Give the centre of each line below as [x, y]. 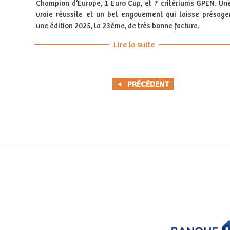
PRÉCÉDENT [149, 85]
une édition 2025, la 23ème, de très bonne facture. [118, 26]
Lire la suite [134, 45]
